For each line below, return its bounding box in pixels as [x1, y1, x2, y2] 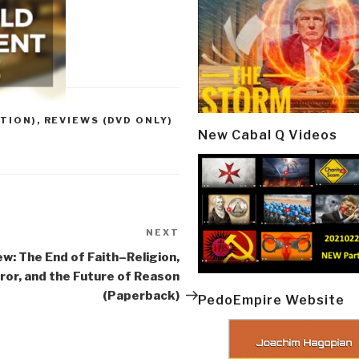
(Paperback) [103, 288, 179, 304]
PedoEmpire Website [198, 292, 345, 308]
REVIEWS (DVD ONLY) [43, 115, 173, 127]
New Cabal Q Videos [198, 127, 337, 143]
